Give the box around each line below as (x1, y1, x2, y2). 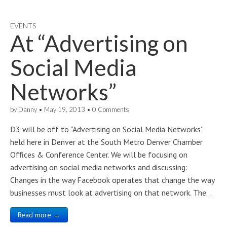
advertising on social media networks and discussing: (10, 162, 187, 172)
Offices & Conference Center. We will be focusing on (10, 149, 187, 160)
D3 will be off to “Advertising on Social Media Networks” (10, 124, 203, 134)
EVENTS (10, 21, 36, 30)
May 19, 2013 (44, 105, 85, 113)
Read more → (18, 210, 60, 219)
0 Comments (92, 105, 129, 113)
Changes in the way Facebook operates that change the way (10, 175, 214, 185)
